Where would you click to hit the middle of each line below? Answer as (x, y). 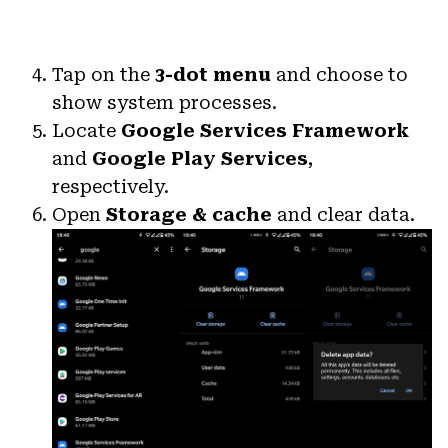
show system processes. (164, 103)
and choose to (339, 75)
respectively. (110, 187)
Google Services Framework (265, 131)
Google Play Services (200, 159)
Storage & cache (189, 215)
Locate (86, 131)
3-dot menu (213, 75)
